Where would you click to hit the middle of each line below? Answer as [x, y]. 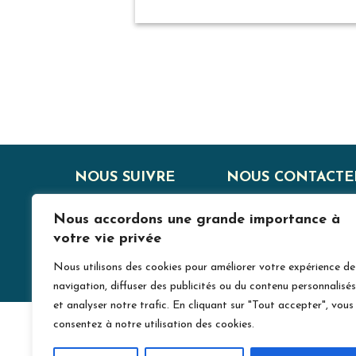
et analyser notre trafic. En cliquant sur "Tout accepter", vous [203, 306]
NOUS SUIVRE [125, 178]
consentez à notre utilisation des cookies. [154, 325]
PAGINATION [226, 81]
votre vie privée [107, 239]
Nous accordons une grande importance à [197, 220]
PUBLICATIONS [242, 154]
